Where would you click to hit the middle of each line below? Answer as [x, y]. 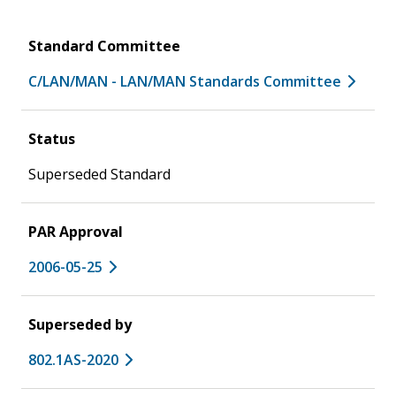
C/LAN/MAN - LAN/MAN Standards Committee [185, 81]
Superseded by [80, 324]
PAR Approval [76, 231]
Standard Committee [104, 46]
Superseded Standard [99, 174]
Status [52, 138]
